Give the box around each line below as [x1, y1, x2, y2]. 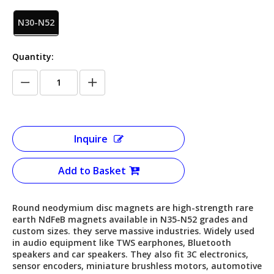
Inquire [73, 132, 108, 146]
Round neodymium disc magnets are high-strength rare [12, 202, 253, 213]
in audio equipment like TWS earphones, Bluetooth [12, 237, 231, 248]
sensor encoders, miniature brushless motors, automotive [12, 260, 262, 272]
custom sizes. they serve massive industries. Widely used [12, 225, 254, 237]
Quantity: [12, 51, 54, 62]
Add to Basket [57, 164, 126, 177]
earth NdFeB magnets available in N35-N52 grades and [12, 213, 248, 225]
